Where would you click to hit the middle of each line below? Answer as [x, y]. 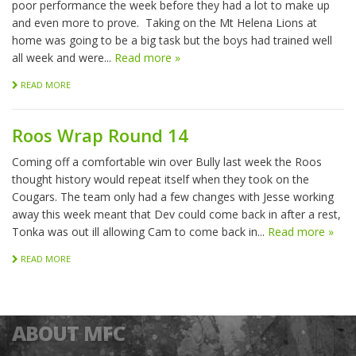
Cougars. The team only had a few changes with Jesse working [173, 197]
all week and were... [63, 58]
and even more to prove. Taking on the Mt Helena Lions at [164, 23]
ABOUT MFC [68, 333]
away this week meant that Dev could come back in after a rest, [176, 215]
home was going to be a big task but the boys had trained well [172, 41]
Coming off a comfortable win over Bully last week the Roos [167, 162]
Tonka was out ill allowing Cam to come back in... [140, 232]
